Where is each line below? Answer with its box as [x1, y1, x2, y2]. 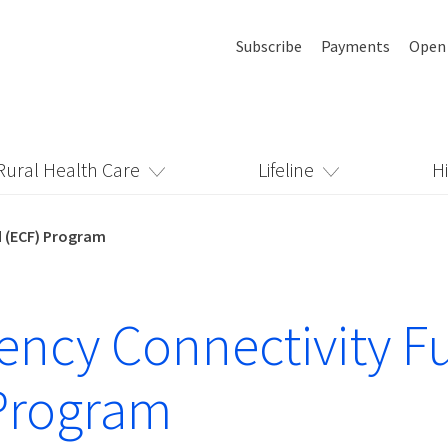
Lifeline [257, 157, 314, 182]
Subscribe [236, 36, 302, 56]
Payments [321, 36, 390, 56]
